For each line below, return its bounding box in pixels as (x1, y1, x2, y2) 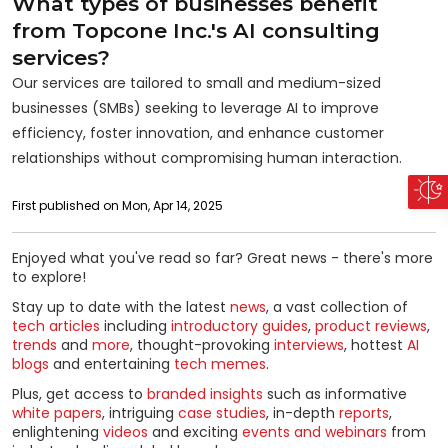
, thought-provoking (130, 334, 274, 355)
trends (12, 334, 57, 355)
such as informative (263, 384, 407, 404)
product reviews (315, 315, 427, 336)
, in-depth (266, 403, 339, 423)
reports (339, 403, 389, 423)
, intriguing (102, 403, 178, 423)
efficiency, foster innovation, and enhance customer (12, 122, 384, 143)
